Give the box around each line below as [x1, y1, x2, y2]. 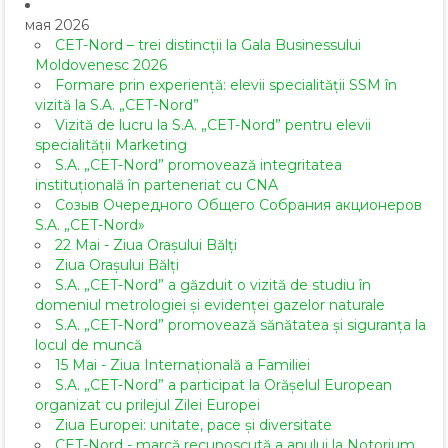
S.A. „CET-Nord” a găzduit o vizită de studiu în [55, 276, 371, 295]
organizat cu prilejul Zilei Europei [35, 396, 260, 415]
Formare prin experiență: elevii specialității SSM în [55, 76, 397, 95]
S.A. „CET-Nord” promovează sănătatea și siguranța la [55, 316, 426, 335]
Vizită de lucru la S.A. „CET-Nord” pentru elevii [55, 116, 371, 135]
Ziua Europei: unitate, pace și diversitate [55, 416, 332, 435]
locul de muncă [35, 336, 142, 355]
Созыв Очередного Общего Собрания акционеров [55, 196, 422, 215]
